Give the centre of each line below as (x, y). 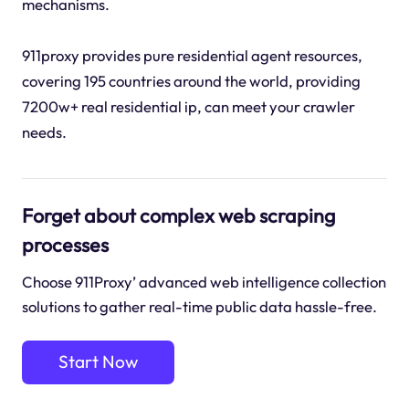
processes (65, 244)
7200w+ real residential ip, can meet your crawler (188, 106)
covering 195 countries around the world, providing (191, 80)
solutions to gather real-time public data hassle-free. (199, 307)
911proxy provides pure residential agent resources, (192, 55)
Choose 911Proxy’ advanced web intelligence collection (204, 282)
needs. (44, 131)
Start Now (99, 362)
